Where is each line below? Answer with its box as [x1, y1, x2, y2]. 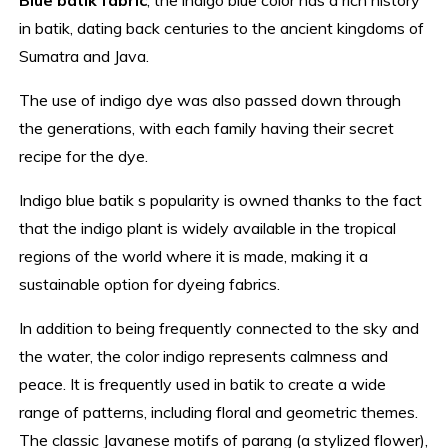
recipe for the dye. [19, 145, 149, 166]
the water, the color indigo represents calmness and [19, 345, 389, 366]
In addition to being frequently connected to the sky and [19, 317, 420, 338]
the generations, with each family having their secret [19, 117, 395, 138]
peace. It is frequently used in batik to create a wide [19, 373, 387, 394]
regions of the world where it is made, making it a [19, 245, 369, 266]
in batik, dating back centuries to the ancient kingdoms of [19, 17, 425, 38]
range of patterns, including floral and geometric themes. [19, 401, 419, 422]
